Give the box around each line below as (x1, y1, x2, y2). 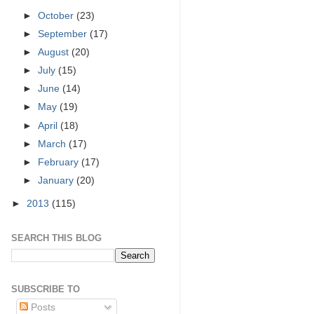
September (38, 28, 90, 39)
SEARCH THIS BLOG (11, 233, 102, 244)
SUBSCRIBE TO (11, 283, 80, 294)
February (38, 156, 82, 168)
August (38, 47, 72, 57)
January (38, 175, 77, 186)
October (38, 10, 77, 21)
